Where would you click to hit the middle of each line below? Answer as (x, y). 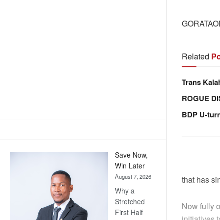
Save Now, (131, 155)
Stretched (130, 202)
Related (195, 56)
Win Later (130, 166)
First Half (129, 212)
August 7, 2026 (133, 177)
